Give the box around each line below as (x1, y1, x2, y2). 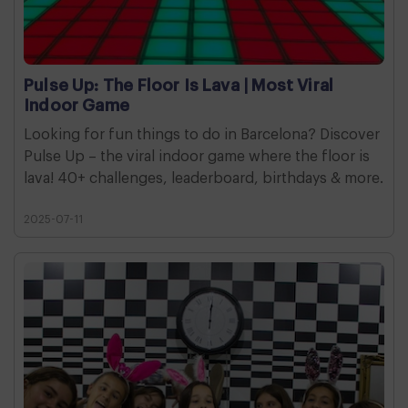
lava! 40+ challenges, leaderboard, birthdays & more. (24, 170, 383, 186)
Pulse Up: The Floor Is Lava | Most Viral (24, 76, 334, 94)
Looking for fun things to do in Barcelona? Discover (24, 127, 380, 142)
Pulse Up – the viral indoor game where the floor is (24, 148, 370, 164)
